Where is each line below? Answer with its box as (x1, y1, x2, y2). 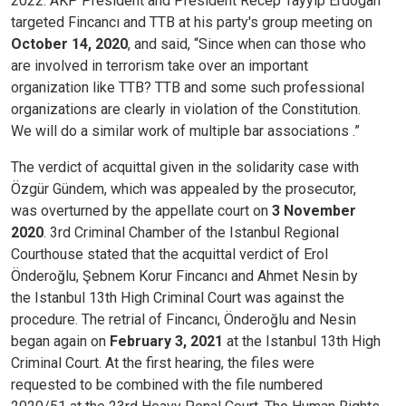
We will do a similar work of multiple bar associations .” (11, 122, 360, 140)
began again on (11, 333, 110, 351)
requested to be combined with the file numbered (11, 376, 323, 394)
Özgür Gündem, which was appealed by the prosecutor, (11, 180, 356, 198)
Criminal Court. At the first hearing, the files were (11, 354, 314, 372)
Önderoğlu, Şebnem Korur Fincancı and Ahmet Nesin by (11, 267, 358, 285)
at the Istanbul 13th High (223, 333, 381, 351)
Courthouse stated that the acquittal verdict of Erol (11, 246, 328, 264)
